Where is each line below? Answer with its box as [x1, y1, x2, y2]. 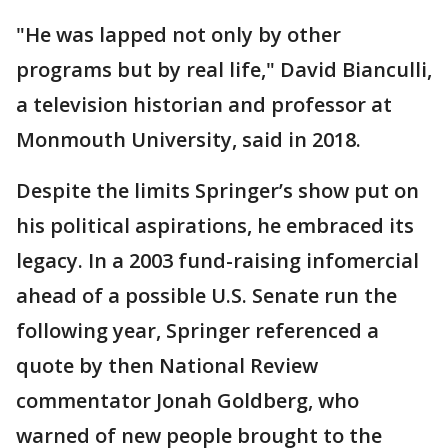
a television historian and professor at [16, 90, 392, 118]
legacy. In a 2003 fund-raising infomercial [16, 246, 419, 274]
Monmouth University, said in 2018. [16, 125, 361, 153]
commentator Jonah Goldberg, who [16, 386, 359, 414]
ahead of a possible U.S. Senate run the [16, 281, 397, 309]
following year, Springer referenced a [16, 316, 379, 344]
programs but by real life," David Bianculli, [16, 55, 432, 83]
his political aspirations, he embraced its [16, 211, 414, 239]
